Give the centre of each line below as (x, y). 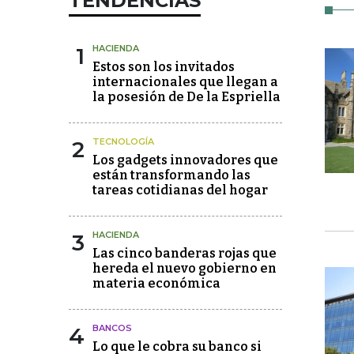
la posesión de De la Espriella (186, 97)
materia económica (156, 283)
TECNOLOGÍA (123, 141)
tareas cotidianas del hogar (180, 190)
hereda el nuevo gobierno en (185, 268)
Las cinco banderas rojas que (185, 253)
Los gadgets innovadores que (185, 160)
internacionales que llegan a (185, 82)
